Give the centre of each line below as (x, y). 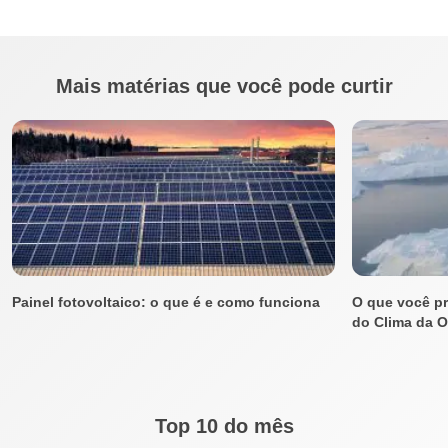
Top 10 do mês (224, 425)
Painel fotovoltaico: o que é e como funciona (166, 301)
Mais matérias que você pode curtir (224, 85)
